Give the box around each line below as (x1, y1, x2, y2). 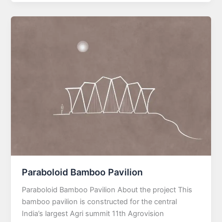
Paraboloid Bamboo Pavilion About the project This (22, 185, 193, 194)
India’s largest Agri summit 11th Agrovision (22, 209, 165, 218)
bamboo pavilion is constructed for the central (22, 197, 177, 206)
